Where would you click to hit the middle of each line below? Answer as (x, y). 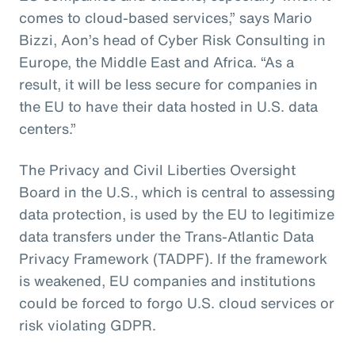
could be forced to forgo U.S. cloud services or (177, 302)
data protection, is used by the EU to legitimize (177, 214)
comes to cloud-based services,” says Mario (166, 17)
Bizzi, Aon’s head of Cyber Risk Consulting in (172, 39)
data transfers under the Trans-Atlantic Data (166, 236)
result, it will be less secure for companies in (168, 84)
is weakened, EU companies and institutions (167, 280)
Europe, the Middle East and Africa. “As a (157, 61)
